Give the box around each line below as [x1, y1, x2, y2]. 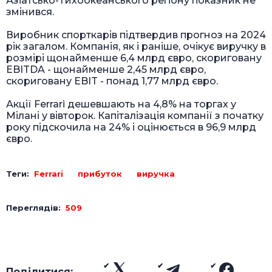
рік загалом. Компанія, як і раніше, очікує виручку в [6, 41, 266, 53]
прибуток [78, 169, 122, 179]
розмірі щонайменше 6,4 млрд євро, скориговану [6, 52, 262, 64]
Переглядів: [6, 203, 66, 213]
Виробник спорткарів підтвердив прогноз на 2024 [6, 29, 266, 41]
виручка [137, 169, 175, 179]
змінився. [6, 6, 54, 18]
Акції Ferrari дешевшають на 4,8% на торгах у [6, 98, 236, 110]
